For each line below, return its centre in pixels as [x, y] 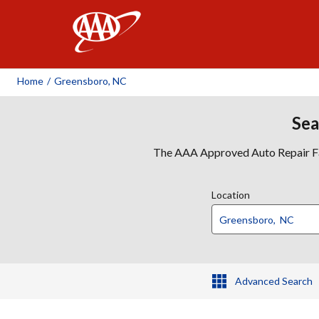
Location [231, 195]
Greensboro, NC [90, 81]
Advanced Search [273, 281]
